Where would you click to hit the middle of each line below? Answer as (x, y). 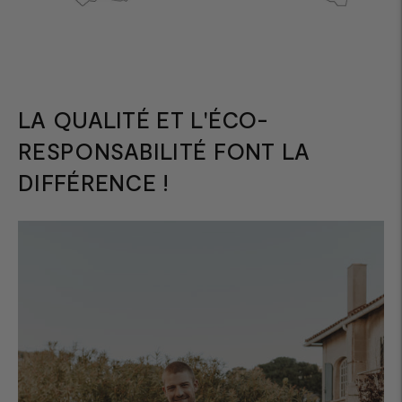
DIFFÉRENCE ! (94, 182)
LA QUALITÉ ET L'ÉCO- (143, 119)
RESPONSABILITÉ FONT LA (164, 150)
